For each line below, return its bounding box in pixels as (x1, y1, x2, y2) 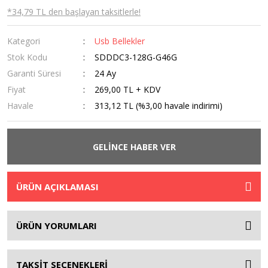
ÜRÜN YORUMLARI (16, 220, 97, 232)
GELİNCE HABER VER (92, 141, 176, 153)
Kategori (7, 35, 40, 47)
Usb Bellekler (95, 35, 145, 47)
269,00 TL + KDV (95, 84, 161, 95)
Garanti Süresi (7, 68, 61, 79)
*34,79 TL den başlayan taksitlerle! (7, 6, 141, 17)
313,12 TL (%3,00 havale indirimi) (95, 100, 223, 111)
